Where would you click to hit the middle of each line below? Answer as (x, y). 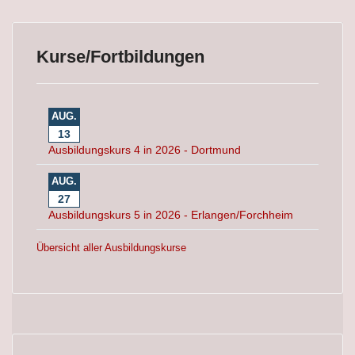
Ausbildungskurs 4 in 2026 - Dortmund (145, 150)
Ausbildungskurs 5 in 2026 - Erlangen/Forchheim (171, 215)
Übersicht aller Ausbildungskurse (111, 248)
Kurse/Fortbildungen (120, 57)
